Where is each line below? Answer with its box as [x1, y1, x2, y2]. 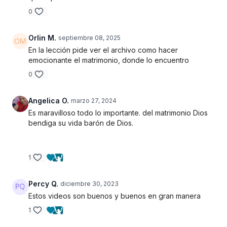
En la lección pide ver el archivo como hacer [28, 46, 178, 54]
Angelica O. [28, 96, 69, 105]
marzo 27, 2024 [71, 97, 117, 104]
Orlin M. [28, 33, 56, 42]
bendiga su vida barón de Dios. [28, 119, 133, 127]
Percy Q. [28, 179, 58, 188]
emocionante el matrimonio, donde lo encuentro [28, 56, 189, 64]
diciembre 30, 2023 [60, 180, 119, 187]
